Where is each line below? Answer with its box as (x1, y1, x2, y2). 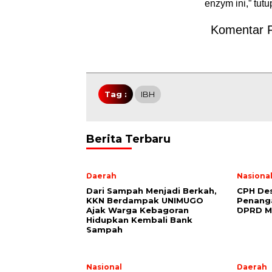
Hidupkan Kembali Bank (86, 215, 192, 225)
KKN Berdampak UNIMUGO (86, 195, 203, 206)
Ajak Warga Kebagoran (86, 205, 189, 216)
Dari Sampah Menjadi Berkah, (86, 186, 217, 196)
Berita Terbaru (86, 132, 171, 146)
